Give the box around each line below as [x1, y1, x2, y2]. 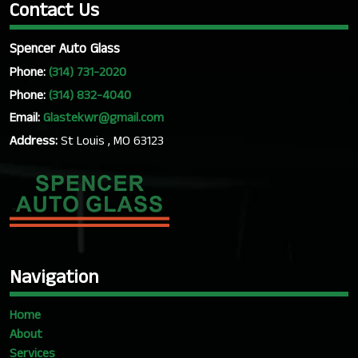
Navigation [10, 263, 98, 291]
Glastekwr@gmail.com [43, 108, 164, 127]
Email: [10, 108, 43, 127]
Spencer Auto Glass [10, 39, 120, 58]
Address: [10, 131, 61, 150]
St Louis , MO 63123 [61, 131, 164, 150]
